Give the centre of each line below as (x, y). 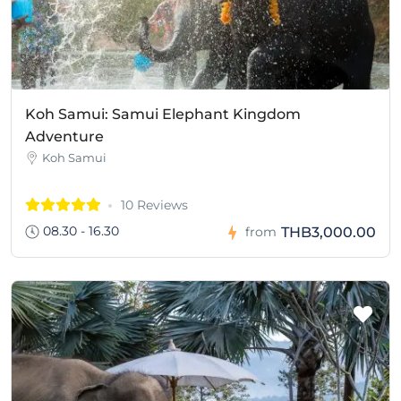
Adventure (64, 136)
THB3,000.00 (328, 232)
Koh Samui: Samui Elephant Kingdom (163, 114)
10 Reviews (154, 205)
